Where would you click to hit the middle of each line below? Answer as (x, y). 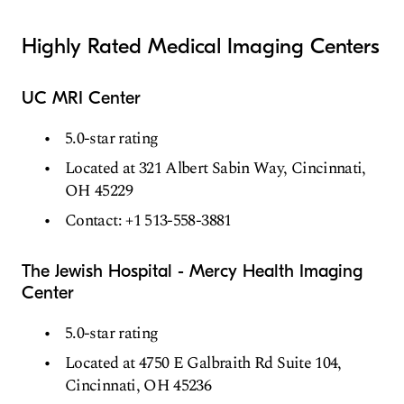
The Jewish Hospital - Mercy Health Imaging (192, 271)
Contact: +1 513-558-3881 (148, 220)
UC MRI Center (81, 98)
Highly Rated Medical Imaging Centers (201, 46)
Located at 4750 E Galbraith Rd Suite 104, (203, 363)
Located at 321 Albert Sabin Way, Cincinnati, (216, 168)
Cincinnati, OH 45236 (138, 386)
